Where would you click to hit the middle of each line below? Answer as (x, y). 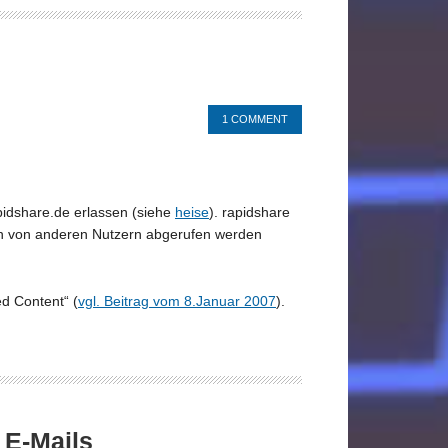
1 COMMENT (255, 119)
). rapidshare (249, 211)
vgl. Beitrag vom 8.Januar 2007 (177, 300)
